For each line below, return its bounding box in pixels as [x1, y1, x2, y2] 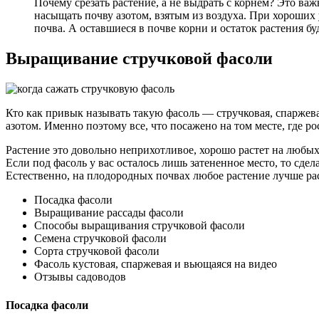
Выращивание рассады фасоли [34, 206, 184, 219]
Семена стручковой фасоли [34, 232, 167, 245]
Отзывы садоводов [34, 271, 126, 283]
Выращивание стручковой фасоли [6, 49, 273, 68]
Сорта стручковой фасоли [34, 245, 159, 258]
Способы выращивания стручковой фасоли [34, 219, 245, 232]
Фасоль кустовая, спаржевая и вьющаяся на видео [34, 258, 277, 271]
